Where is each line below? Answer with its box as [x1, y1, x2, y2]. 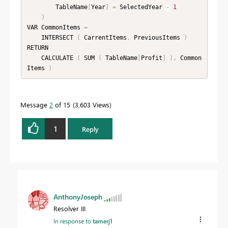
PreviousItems [130, 34, 184, 41]
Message [20, 100, 49, 109]
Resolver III [53, 204, 85, 213]
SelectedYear [116, 3, 166, 11]
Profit [140, 54, 162, 62]
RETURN [26, 44, 48, 51]
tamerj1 [93, 217, 112, 225]
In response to [53, 217, 93, 225]
